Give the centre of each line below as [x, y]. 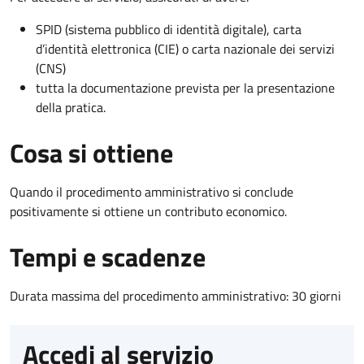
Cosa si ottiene [91, 152]
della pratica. [71, 107]
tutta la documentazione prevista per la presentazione [185, 87]
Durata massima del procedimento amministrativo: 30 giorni [175, 295]
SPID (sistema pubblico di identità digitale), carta [169, 29]
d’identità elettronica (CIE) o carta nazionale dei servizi [185, 48]
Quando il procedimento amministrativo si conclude [152, 191]
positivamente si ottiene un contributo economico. [148, 211]
